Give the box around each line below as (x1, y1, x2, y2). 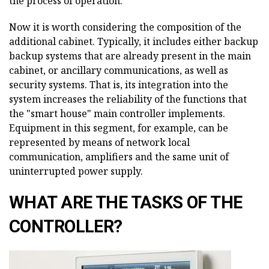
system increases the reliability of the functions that (9, 92, 247, 106)
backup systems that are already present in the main (9, 49, 251, 63)
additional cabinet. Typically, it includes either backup (9, 35, 258, 49)
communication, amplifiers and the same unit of (9, 150, 229, 164)
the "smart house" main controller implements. (9, 107, 225, 121)
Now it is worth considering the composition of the (9, 20, 241, 34)
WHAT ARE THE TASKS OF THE (9, 192, 243, 213)
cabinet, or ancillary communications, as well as (9, 64, 228, 77)
